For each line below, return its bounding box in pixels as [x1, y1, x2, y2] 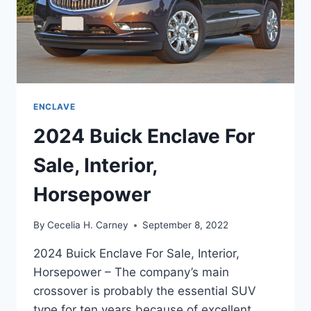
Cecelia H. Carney [47, 219, 129, 231]
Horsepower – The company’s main [33, 265, 229, 280]
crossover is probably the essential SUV [33, 284, 256, 299]
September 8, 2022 [142, 219, 229, 231]
